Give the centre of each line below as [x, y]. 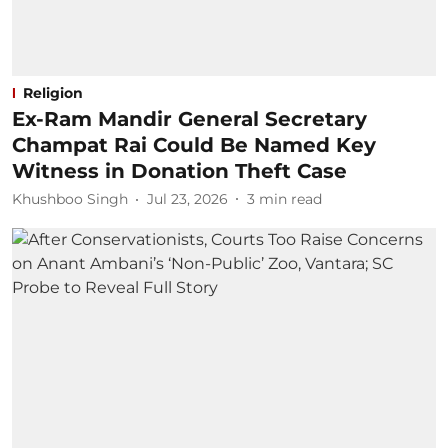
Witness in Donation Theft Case [179, 170]
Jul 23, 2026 [187, 199]
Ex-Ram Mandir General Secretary [189, 118]
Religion [53, 92]
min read [290, 199]
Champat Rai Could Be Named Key [194, 144]
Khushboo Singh [70, 199]
